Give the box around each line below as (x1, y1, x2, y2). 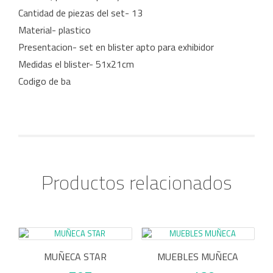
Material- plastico (18, 22, 91, 37)
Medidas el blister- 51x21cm (18, 56, 134, 71)
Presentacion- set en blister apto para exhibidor (18, 39, 214, 54)
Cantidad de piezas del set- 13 (18, 5, 143, 20)
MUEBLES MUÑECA (157, 249, 239, 264)
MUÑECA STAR (43, 249, 107, 264)
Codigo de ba (18, 73, 71, 88)
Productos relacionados (41, 167, 232, 197)
